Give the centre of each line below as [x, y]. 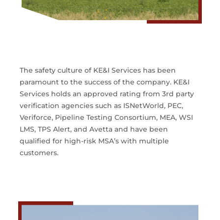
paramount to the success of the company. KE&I [105, 82]
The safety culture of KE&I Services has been [98, 70]
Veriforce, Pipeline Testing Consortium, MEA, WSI [106, 118]
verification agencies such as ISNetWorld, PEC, [101, 106]
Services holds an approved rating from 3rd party [107, 94]
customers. [39, 153]
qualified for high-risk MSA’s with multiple [94, 141]
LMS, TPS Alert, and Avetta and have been [94, 129]
